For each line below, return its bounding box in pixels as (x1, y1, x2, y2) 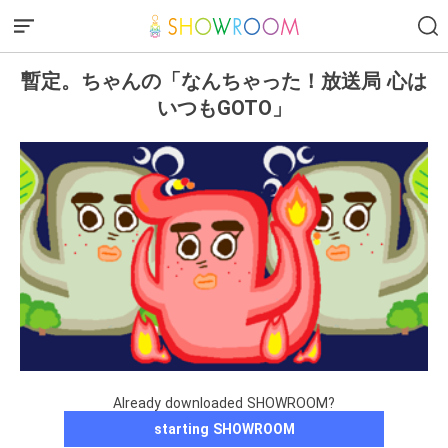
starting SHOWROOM (153, 421, 295, 438)
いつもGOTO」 (156, 95, 292, 120)
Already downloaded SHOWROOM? (113, 395, 335, 412)
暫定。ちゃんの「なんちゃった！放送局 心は (21, 68, 427, 93)
